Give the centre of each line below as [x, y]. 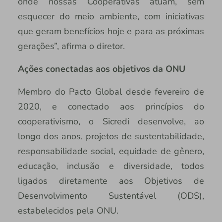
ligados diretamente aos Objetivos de [111, 181]
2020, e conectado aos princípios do [111, 107]
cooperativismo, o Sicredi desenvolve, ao [111, 122]
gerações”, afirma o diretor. [71, 46]
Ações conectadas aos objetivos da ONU [103, 69]
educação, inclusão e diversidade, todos [111, 166]
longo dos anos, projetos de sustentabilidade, [111, 137]
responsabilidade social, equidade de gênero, [111, 151]
